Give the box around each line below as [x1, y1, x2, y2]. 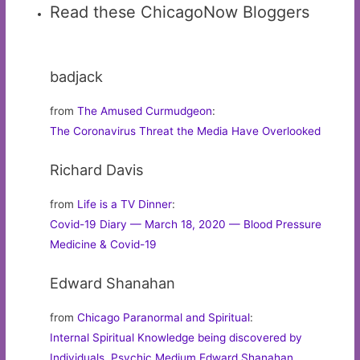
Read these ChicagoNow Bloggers [50, 2, 310, 22]
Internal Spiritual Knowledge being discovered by [50, 330, 303, 344]
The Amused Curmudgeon [77, 104, 213, 117]
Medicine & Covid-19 [50, 237, 157, 251]
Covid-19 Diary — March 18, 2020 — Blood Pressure [50, 217, 322, 231]
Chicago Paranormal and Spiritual [77, 310, 251, 324]
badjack [50, 67, 104, 85]
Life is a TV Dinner [77, 197, 173, 211]
